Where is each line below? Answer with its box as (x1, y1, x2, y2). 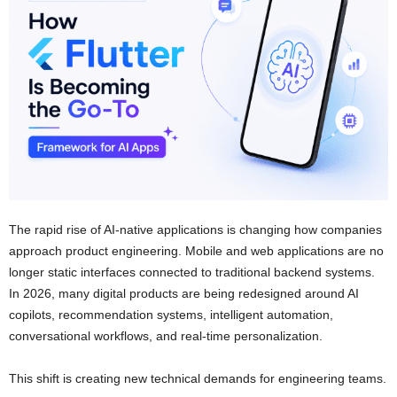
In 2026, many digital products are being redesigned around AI (9, 286, 359, 301)
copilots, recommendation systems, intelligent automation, (9, 307, 333, 323)
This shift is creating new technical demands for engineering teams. (9, 371, 386, 386)
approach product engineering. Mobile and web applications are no (9, 244, 384, 259)
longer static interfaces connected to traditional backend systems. (9, 265, 375, 280)
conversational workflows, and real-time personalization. (9, 329, 323, 344)
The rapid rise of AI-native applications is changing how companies (9, 222, 382, 237)
